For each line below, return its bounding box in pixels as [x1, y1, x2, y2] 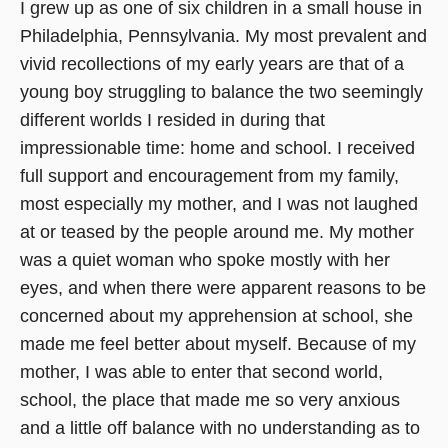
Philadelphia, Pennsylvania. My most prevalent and [20, 25, 427, 46]
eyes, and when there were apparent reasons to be [20, 277, 426, 298]
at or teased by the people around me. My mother [20, 221, 414, 242]
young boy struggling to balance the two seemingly [20, 81, 423, 102]
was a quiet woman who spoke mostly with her [20, 249, 390, 270]
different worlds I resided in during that [20, 109, 325, 130]
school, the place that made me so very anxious [20, 389, 400, 410]
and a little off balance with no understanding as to [20, 417, 420, 438]
